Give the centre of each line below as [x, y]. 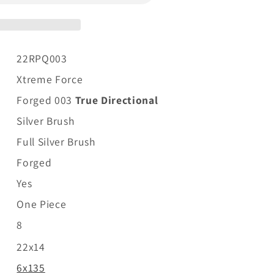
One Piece [42, 204]
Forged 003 [46, 100]
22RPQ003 [42, 58]
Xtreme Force [50, 79]
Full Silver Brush [56, 141]
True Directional [117, 100]
